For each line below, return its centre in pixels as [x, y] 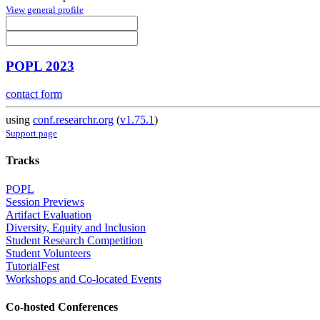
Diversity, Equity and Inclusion [76, 227]
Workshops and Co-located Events [84, 279]
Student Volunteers [48, 253]
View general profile [45, 9]
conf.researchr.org [73, 120]
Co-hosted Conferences [62, 306]
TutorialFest [32, 266]
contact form [34, 94]
